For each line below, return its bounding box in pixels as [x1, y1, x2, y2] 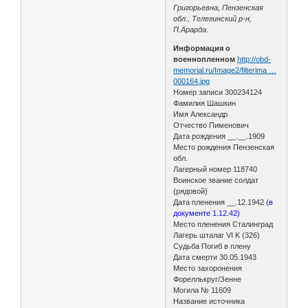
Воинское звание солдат [173, 175, 259, 184]
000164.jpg [173, 76, 210, 85]
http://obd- [237, 54, 272, 63]
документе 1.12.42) [173, 208, 241, 217]
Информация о [173, 43, 231, 52]
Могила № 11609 [173, 285, 232, 294]
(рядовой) [173, 186, 208, 195]
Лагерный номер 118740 [173, 164, 258, 173]
